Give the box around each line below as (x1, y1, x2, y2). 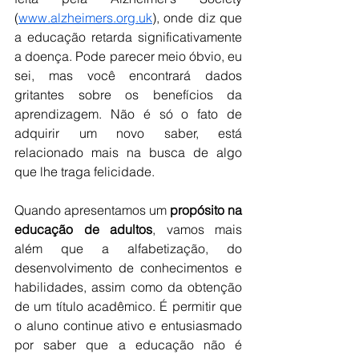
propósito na (167, 202, 242, 219)
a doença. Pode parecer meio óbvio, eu (14, 48, 242, 65)
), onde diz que (152, 10, 242, 26)
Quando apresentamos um (14, 202, 167, 219)
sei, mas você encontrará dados (14, 67, 242, 84)
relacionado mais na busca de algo (14, 144, 242, 161)
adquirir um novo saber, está (14, 125, 242, 142)
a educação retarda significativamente (14, 29, 242, 46)
